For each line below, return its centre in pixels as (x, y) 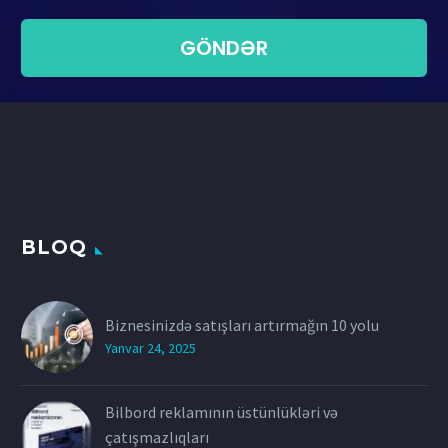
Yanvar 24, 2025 (150, 348)
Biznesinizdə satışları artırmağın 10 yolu (242, 325)
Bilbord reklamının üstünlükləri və (221, 412)
